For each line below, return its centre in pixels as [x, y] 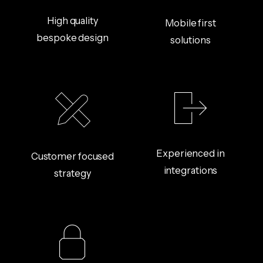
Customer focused [73, 156]
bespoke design [73, 37]
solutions [190, 40]
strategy [73, 173]
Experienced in [190, 153]
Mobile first [190, 23]
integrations [190, 170]
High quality [73, 20]
